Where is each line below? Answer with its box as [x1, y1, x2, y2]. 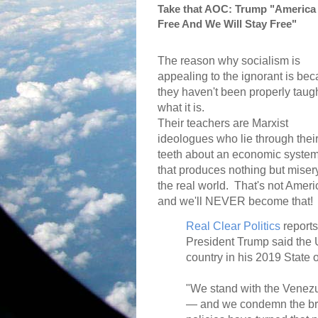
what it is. [158, 102, 204, 114]
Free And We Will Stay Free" [158, 18, 297, 31]
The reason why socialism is [158, 55, 300, 67]
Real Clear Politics [186, 220, 280, 233]
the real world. [158, 180, 229, 192]
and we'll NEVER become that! [158, 195, 316, 208]
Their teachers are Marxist [158, 117, 288, 130]
